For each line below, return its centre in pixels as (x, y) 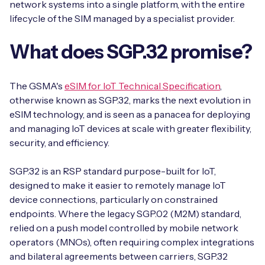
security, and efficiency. (60, 143)
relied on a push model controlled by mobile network (124, 228)
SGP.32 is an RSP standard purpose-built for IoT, (113, 171)
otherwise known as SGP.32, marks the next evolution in (130, 100)
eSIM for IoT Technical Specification (142, 86)
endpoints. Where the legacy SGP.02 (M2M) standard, (125, 214)
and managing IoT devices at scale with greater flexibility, (130, 128)
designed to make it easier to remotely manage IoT (118, 185)
